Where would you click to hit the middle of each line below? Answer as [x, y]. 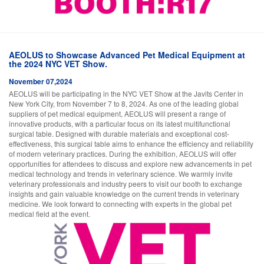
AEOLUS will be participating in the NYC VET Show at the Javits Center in [126, 93]
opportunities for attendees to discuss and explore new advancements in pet [130, 163]
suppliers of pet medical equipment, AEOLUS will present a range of [117, 113]
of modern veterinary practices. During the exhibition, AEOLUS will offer [123, 153]
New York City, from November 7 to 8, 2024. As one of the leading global [124, 103]
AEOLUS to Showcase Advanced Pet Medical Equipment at [127, 55]
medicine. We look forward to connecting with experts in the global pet [120, 203]
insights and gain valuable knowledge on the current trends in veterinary [124, 193]
